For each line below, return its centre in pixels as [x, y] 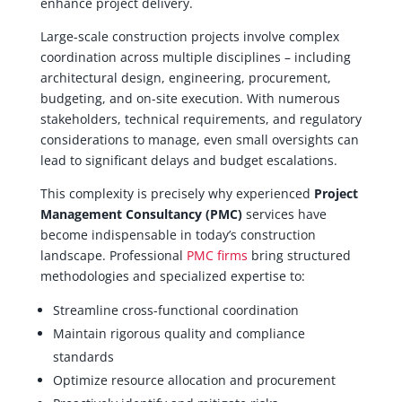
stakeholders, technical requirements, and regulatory [201, 118]
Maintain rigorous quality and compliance [179, 333]
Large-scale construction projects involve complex [189, 36]
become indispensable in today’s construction [178, 234]
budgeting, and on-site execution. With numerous [190, 98]
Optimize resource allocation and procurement [194, 380]
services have [284, 214]
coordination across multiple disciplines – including [195, 57]
